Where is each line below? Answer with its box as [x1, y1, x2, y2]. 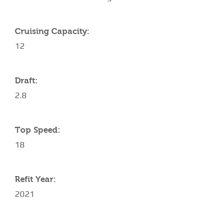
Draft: [15, 76, 37, 85]
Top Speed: [15, 125, 60, 135]
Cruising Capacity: [15, 27, 89, 36]
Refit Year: [15, 175, 56, 184]
